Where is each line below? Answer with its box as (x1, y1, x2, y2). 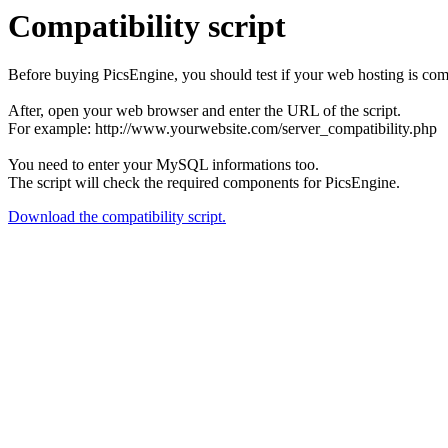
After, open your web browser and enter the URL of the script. (8, 102, 401, 120)
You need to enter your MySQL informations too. (8, 156, 319, 174)
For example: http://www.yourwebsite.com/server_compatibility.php (8, 120, 437, 138)
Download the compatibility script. (8, 208, 226, 226)
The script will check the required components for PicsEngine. (8, 174, 400, 192)
